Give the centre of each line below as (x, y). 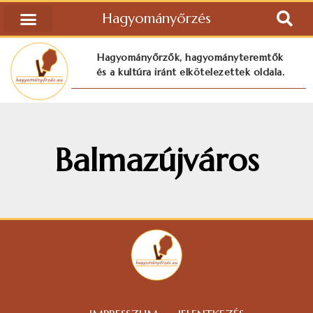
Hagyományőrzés (156, 19)
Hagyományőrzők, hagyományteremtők (190, 57)
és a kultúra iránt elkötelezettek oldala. (190, 72)
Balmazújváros (156, 160)
